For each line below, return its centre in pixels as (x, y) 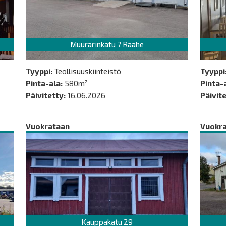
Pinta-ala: (44, 83)
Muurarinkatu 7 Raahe (107, 44)
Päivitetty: (46, 95)
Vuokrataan (48, 126)
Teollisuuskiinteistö (88, 71)
